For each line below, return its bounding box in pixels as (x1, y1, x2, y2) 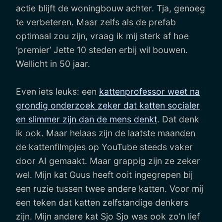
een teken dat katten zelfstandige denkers (16, 197, 188, 208)
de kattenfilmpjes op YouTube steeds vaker (16, 141, 193, 152)
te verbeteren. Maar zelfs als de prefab (16, 16, 176, 27)
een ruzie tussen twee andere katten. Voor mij (16, 183, 203, 194)
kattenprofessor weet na (99, 86, 200, 97)
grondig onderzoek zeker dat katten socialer (16, 100, 200, 111)
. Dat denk (157, 113, 199, 124)
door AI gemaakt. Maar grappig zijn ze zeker (16, 155, 200, 166)
